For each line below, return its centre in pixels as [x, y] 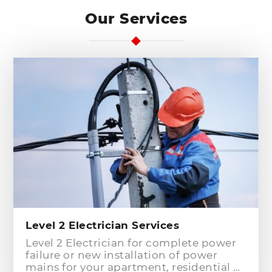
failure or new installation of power [122, 255]
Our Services [136, 18]
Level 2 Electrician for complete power [131, 243]
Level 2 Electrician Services [103, 225]
